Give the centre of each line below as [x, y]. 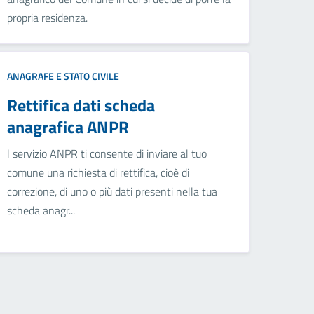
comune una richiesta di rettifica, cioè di [98, 173]
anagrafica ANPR [68, 127]
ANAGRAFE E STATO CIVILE [63, 76]
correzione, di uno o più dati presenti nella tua [112, 192]
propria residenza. [48, 18]
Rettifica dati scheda [81, 105]
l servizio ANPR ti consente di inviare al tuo [107, 154]
